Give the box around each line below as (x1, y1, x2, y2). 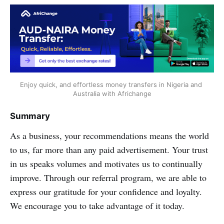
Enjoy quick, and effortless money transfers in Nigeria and (20, 80, 202, 88)
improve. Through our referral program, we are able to (10, 171, 206, 183)
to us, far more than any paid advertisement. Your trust (10, 143, 208, 155)
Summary (10, 110, 50, 121)
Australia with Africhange (72, 89, 151, 97)
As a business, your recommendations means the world (10, 129, 209, 141)
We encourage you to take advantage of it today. (10, 199, 184, 211)
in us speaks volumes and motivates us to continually (10, 157, 202, 169)
